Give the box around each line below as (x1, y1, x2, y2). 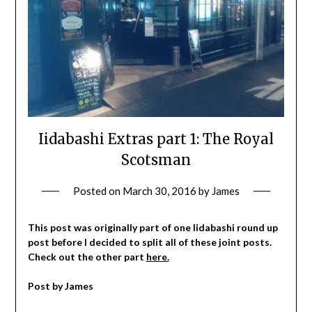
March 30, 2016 (122, 184, 196, 197)
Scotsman (121, 150, 191, 169)
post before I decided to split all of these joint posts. (27, 235, 272, 248)
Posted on (72, 184, 123, 197)
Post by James (27, 279, 93, 292)
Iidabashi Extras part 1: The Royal (38, 130, 274, 148)
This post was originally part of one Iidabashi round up (27, 221, 278, 233)
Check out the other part (27, 250, 146, 263)
